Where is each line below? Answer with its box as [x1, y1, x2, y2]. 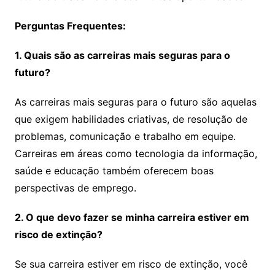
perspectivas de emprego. [14, 182, 136, 194]
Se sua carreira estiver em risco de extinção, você [14, 258, 247, 270]
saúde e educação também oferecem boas [14, 165, 214, 177]
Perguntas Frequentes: [14, 20, 126, 32]
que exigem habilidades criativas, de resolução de [14, 113, 247, 125]
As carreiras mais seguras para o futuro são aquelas [14, 96, 257, 108]
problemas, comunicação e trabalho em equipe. [14, 130, 236, 142]
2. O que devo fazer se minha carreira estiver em [14, 211, 249, 223]
